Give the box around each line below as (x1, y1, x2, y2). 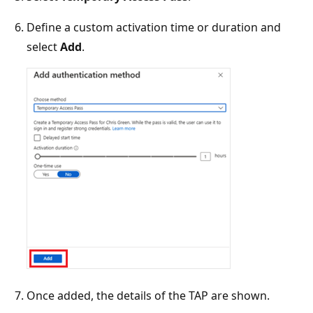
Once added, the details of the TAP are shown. (27, 288, 270, 304)
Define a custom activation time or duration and (27, 20, 281, 36)
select (27, 39, 60, 55)
